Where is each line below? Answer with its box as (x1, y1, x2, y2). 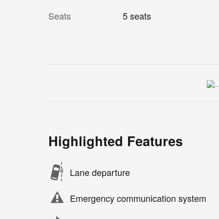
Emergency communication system (70, 191, 206, 204)
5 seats (122, 9, 151, 22)
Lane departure (70, 165, 130, 178)
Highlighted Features (48, 131, 183, 151)
